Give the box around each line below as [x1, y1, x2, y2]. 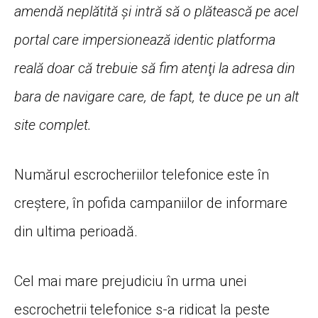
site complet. [14, 116, 92, 134]
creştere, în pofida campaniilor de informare [14, 194, 287, 212]
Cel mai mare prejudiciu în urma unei [14, 273, 246, 290]
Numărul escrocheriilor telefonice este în [14, 166, 269, 184]
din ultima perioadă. [14, 223, 138, 241]
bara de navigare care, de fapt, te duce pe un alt [14, 88, 299, 106]
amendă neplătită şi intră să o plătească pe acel [14, 3, 298, 21]
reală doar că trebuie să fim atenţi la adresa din [14, 60, 295, 77]
